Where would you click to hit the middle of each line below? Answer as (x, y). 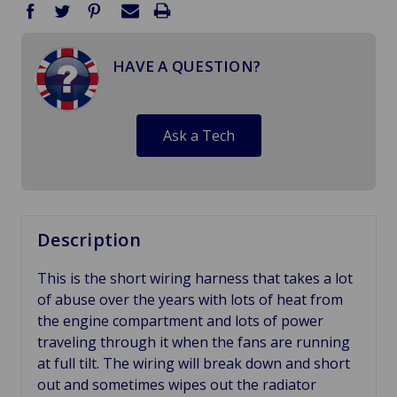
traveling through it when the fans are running (194, 342)
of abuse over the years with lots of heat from (190, 300)
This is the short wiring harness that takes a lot (195, 278)
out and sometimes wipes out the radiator (177, 385)
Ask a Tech (198, 136)
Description (89, 240)
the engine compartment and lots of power (180, 321)
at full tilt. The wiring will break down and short (194, 363)
